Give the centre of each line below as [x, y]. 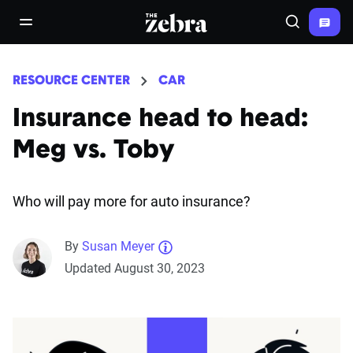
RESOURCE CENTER [71, 81]
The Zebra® [180, 22]
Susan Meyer [118, 246]
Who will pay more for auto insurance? [132, 201]
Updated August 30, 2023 [135, 268]
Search [310, 29]
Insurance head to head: [160, 120]
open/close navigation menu [97, 29]
